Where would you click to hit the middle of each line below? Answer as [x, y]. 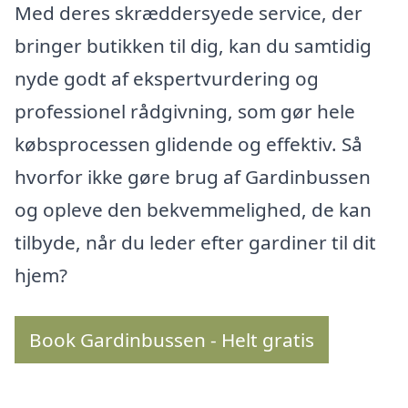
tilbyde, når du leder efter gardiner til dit [195, 242]
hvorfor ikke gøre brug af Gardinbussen [193, 176]
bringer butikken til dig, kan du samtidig [193, 45]
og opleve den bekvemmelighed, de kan [193, 209]
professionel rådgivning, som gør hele [185, 111]
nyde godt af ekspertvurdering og [167, 78]
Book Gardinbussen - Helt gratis [172, 340]
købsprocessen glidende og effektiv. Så [189, 143]
